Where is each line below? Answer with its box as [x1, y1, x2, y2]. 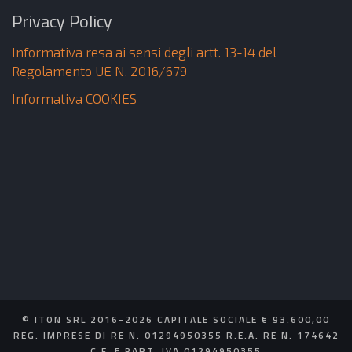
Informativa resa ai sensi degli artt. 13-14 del [12, 44, 277, 60]
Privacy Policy [12, 8, 112, 35]
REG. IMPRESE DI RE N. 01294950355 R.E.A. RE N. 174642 [13, 327, 339, 343]
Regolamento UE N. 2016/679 [12, 63, 187, 79]
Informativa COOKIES [12, 90, 137, 106]
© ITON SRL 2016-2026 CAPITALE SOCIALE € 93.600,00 [22, 311, 330, 327]
